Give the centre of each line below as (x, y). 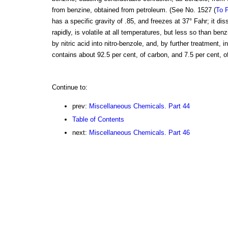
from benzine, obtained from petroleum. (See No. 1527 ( (134, 10)
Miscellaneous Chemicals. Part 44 (139, 106)
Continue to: (69, 88)
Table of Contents (98, 120)
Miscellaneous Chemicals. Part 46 (139, 133)
